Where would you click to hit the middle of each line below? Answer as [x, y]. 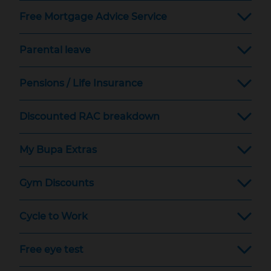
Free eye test [51, 250]
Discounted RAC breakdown [90, 116]
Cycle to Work [54, 216]
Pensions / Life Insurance [81, 83]
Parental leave [55, 50]
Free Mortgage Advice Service [93, 17]
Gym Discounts [57, 183]
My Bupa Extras [58, 150]
